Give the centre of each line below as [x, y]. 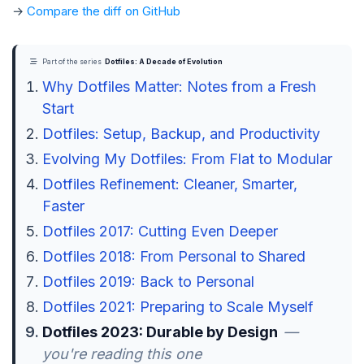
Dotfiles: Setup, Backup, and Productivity [181, 134]
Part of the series [71, 62]
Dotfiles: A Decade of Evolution [163, 62]
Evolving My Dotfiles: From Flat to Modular [187, 159]
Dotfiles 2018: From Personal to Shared [173, 256]
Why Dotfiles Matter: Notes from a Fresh [179, 87]
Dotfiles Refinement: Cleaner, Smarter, [169, 184]
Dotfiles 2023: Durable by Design [160, 332]
